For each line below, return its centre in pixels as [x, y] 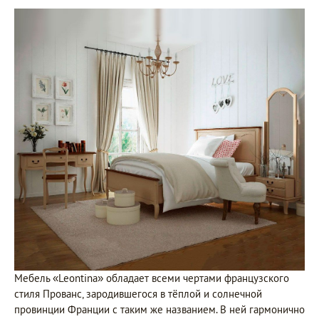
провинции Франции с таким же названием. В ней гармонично [159, 309]
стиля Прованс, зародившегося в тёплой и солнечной [138, 293]
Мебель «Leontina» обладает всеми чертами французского [152, 278]
